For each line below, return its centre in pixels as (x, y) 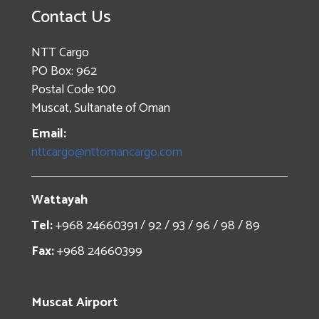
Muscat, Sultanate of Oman (101, 108)
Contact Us (71, 17)
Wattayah (59, 200)
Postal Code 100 (74, 89)
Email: (49, 134)
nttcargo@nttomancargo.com (107, 152)
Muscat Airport (75, 302)
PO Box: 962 (64, 71)
